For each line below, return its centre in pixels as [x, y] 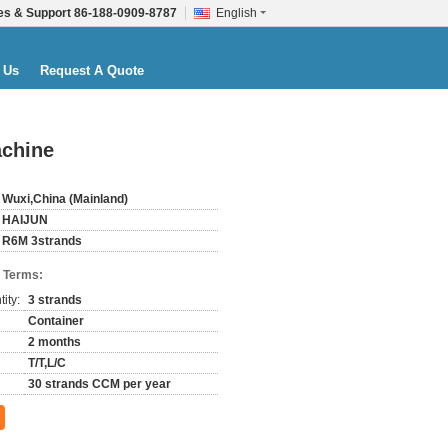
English [236, 13]
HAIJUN [25, 220]
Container [56, 321]
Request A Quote [92, 70]
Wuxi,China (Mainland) [65, 199]
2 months [54, 342]
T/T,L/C [47, 363]
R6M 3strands [42, 241]
